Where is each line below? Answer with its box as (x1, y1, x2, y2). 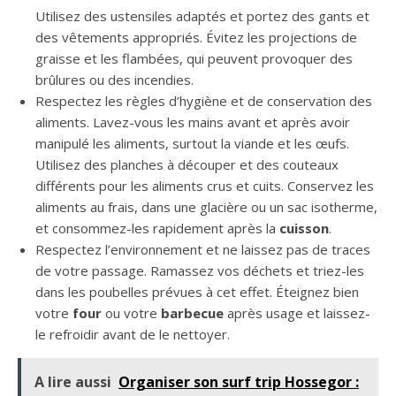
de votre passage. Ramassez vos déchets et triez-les (35, 262, 364, 280)
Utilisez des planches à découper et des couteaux (35, 156, 339, 174)
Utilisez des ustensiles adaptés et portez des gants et (35, 7, 369, 26)
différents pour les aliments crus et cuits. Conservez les (35, 177, 374, 195)
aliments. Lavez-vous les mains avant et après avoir (35, 113, 350, 132)
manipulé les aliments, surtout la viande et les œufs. (35, 134, 349, 153)
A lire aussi (34, 372, 111, 392)
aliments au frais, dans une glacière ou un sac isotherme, (35, 198, 377, 217)
